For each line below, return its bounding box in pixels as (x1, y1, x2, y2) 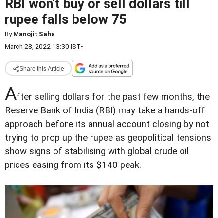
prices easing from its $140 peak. (5, 160, 141, 170)
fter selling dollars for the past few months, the (17, 91, 210, 102)
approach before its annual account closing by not (5, 119, 209, 129)
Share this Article (19, 65, 64, 72)
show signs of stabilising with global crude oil (5, 146, 189, 157)
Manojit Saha (13, 30, 55, 37)
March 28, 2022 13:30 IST (5, 42, 81, 50)
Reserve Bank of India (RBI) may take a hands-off (5, 105, 205, 116)
